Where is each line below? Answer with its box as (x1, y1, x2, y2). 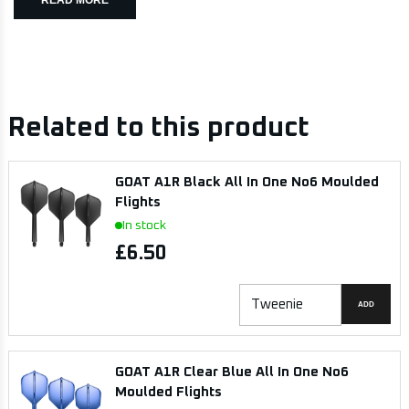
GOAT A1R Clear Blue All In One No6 (114, 364, 349, 379)
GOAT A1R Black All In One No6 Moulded (114, 174, 379, 189)
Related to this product (7, 113, 309, 142)
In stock (121, 218, 166, 232)
